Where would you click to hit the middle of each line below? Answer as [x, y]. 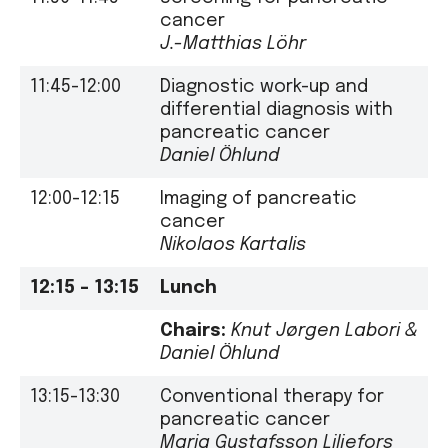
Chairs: [193, 330]
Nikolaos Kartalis [233, 244]
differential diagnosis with [276, 109]
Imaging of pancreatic [258, 198]
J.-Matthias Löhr [233, 43]
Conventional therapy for [272, 396]
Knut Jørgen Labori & [324, 330]
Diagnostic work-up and [264, 86]
